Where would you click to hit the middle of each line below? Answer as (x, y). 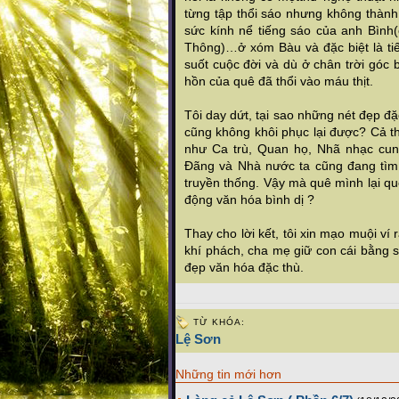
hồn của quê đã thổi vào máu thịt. (279, 81)
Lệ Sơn (198, 339)
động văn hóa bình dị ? (249, 199)
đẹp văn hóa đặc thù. (244, 267)
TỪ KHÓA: (219, 322)
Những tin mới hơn (228, 374)
